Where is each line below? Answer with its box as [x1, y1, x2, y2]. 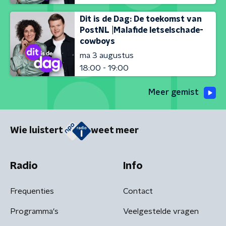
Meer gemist [148, 88, 199, 96]
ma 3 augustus [80, 51, 134, 60]
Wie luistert [10, 126, 63, 136]
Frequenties [10, 187, 54, 195]
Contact [123, 187, 153, 195]
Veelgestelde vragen [123, 207, 199, 215]
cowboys [80, 37, 115, 45]
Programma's [10, 207, 59, 215]
